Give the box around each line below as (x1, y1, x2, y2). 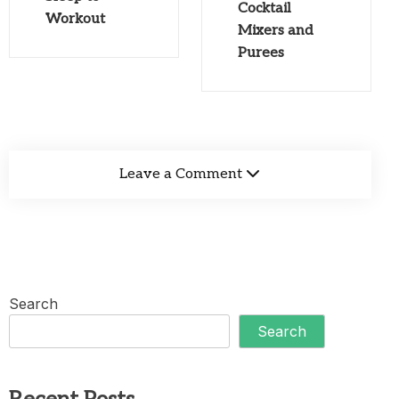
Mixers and (237, 22, 313, 40)
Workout (45, 11, 105, 28)
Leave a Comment (119, 166, 243, 183)
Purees (237, 45, 284, 62)
